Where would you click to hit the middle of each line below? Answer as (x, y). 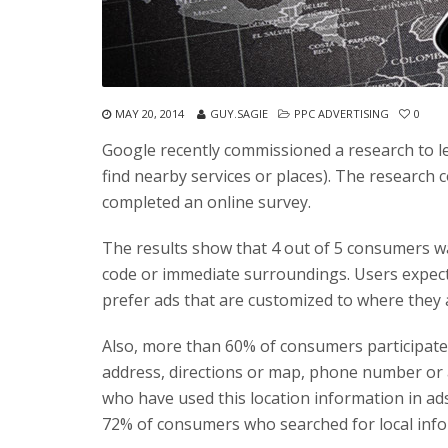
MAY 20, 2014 (149, 113)
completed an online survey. (206, 201)
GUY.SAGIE (239, 113)
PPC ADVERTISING (341, 113)
